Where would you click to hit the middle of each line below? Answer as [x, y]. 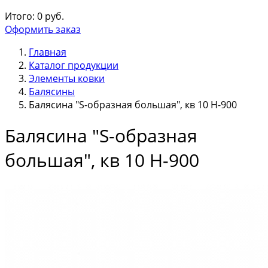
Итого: [20, 16]
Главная [48, 52]
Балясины [52, 92]
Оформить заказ [43, 29]
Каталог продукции [74, 65]
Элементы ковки [67, 78]
